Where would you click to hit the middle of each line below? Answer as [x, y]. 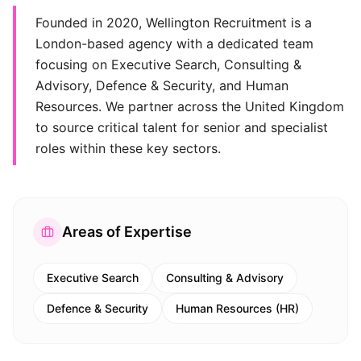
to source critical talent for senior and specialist [182, 127]
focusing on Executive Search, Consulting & [168, 64]
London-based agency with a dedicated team [174, 44]
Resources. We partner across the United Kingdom [190, 106]
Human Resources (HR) [237, 308]
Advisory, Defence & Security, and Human [162, 85]
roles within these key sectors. [128, 148]
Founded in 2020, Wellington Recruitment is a [174, 23]
